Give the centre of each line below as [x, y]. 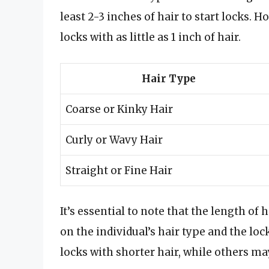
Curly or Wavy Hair [114, 140]
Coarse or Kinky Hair [119, 109]
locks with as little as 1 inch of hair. [150, 38]
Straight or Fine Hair [119, 170]
